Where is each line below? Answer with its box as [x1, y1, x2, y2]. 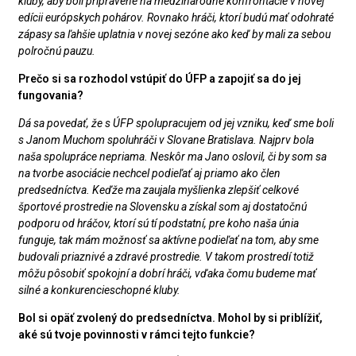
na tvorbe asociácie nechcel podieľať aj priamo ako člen [18, 166, 281, 180]
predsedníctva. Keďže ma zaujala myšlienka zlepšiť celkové [18, 183, 299, 196]
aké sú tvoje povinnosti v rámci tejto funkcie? [18, 327, 255, 341]
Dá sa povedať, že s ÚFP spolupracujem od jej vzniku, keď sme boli [18, 116, 334, 130]
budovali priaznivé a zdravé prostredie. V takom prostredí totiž [18, 250, 314, 263]
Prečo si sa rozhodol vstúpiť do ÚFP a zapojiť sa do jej [18, 72, 301, 85]
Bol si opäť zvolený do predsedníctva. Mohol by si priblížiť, [18, 311, 323, 324]
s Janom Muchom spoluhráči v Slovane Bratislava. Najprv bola [18, 133, 314, 146]
